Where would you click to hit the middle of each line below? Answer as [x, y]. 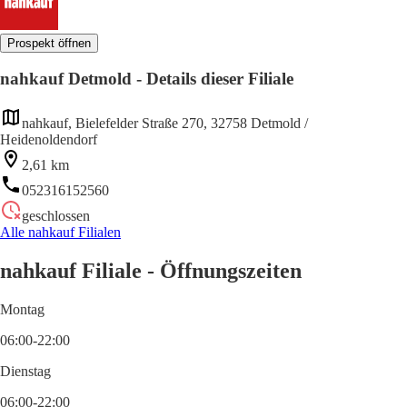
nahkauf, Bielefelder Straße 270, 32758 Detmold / [165, 123]
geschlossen [56, 215]
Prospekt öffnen [49, 43]
